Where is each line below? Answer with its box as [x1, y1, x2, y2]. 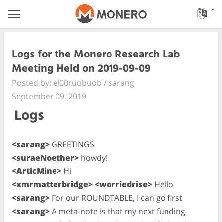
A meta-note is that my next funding [50, 205, 185, 217]
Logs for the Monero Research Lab [12, 46, 180, 63]
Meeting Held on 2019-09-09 [12, 60, 151, 78]
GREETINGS [50, 138, 94, 150]
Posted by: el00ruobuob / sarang [12, 77, 134, 88]
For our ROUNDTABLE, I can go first [50, 192, 182, 203]
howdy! [79, 152, 108, 163]
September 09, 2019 [12, 91, 86, 102]
